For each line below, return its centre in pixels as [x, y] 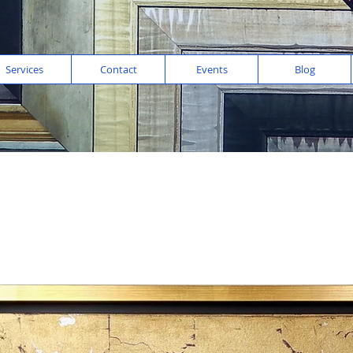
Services [24, 69]
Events [212, 69]
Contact [118, 69]
